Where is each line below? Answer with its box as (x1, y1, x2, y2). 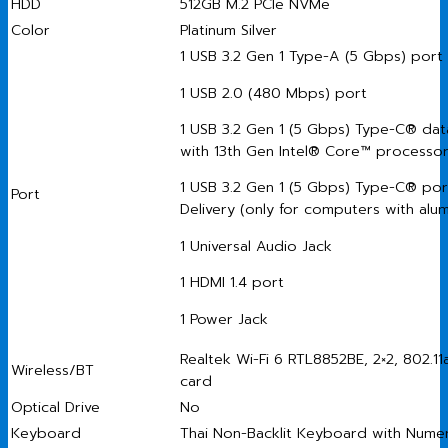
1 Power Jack (180, 307, 268, 330)
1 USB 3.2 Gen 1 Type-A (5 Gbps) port (180, 45, 443, 68)
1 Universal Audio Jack (180, 234, 332, 257)
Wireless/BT (11, 359, 94, 382)
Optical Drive (11, 396, 100, 419)
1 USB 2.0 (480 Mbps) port (180, 81, 367, 104)
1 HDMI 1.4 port (180, 271, 284, 294)
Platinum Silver (180, 19, 277, 42)
